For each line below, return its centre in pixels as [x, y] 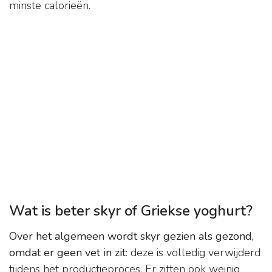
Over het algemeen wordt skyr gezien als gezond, [131, 236]
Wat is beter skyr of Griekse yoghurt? [131, 211]
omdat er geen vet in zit [67, 253]
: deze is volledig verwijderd [193, 253]
